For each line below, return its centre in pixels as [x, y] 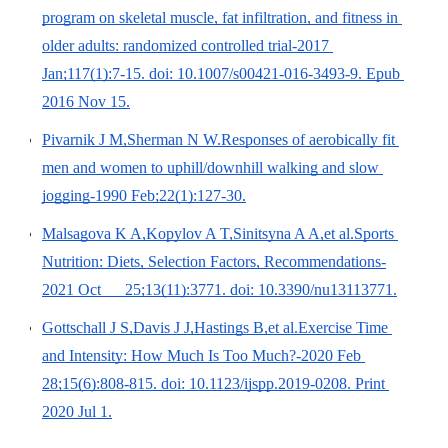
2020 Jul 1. [77, 411]
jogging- [68, 195]
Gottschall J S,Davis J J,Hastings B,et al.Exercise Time [215, 327]
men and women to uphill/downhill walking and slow [210, 167]
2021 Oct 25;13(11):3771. [134, 289]
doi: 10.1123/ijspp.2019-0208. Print [271, 383]
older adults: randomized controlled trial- [169, 45]
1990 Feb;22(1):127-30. [170, 195]
